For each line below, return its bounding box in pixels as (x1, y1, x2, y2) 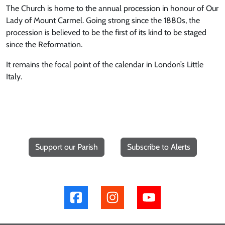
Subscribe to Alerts (127, 142, 190, 152)
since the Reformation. (6, 40, 82, 49)
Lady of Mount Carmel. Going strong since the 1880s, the (6, 16, 200, 25)
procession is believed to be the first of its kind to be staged (6, 28, 206, 37)
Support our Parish (35, 142, 98, 152)
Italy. (6, 72, 22, 81)
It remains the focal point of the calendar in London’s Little (6, 60, 203, 69)
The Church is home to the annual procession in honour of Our (6, 4, 218, 13)
